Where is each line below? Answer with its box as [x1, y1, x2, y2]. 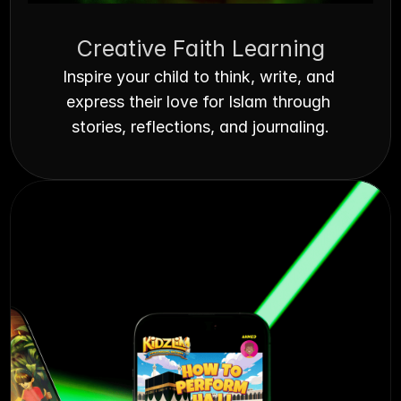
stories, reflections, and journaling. [72, 117, 329, 136]
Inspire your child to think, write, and [62, 67, 335, 86]
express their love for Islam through [66, 92, 330, 111]
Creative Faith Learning [76, 35, 325, 62]
